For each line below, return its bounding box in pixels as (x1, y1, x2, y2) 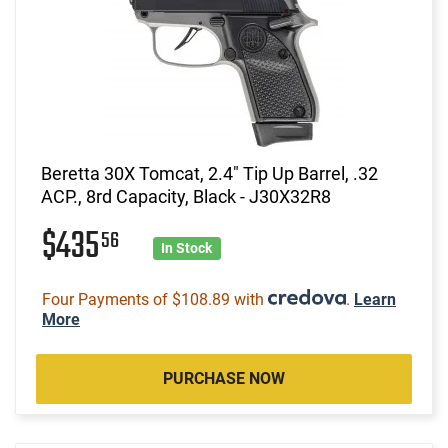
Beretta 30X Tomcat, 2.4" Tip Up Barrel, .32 (41, 162, 378, 184)
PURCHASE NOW (163, 368, 285, 388)
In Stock (161, 239, 213, 256)
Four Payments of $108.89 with (42, 289, 268, 309)
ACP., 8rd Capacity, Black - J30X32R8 (41, 185, 331, 207)
